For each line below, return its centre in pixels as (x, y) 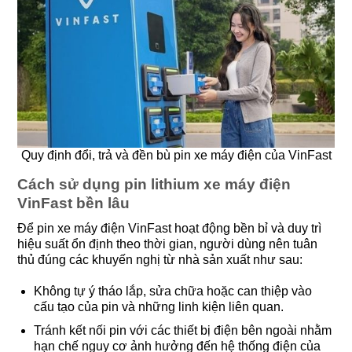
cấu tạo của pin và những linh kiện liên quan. (158, 307)
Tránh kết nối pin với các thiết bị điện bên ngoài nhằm (182, 330)
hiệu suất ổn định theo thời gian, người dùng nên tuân (167, 244)
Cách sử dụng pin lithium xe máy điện (154, 184)
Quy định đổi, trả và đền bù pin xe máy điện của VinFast (176, 155)
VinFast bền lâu (73, 203)
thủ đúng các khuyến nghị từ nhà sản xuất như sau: (160, 259)
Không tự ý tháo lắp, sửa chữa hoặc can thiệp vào (172, 291)
